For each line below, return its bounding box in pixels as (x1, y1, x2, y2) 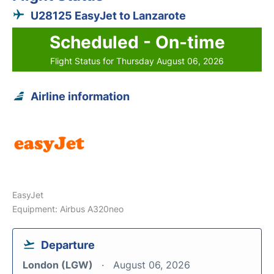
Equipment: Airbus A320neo (12, 204, 124, 214)
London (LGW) (23, 259, 95, 271)
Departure (41, 239, 95, 251)
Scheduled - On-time (49, 32, 225, 53)
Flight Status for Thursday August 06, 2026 (50, 56, 224, 66)
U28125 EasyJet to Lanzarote (31, 9, 186, 22)
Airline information (31, 90, 130, 103)
